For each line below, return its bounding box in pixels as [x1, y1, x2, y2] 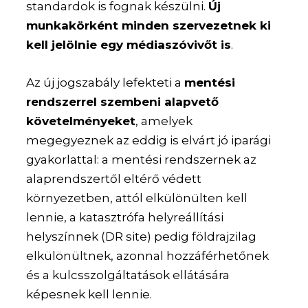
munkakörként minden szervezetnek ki [26, 18, 272, 32]
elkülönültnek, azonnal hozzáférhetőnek [26, 248, 269, 263]
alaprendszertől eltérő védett [26, 171, 202, 186]
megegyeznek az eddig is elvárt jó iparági [26, 133, 272, 147]
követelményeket [26, 113, 136, 128]
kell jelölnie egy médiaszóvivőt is [26, 37, 232, 52]
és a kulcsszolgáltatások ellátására [26, 267, 230, 282]
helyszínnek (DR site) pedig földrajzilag [26, 229, 257, 243]
